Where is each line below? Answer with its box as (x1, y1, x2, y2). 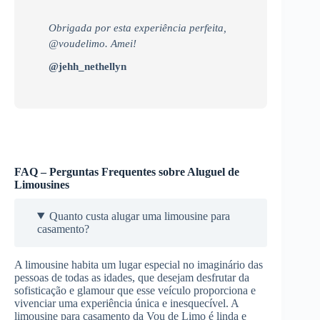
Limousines (14, 178, 69, 191)
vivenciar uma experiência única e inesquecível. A (14, 296, 239, 309)
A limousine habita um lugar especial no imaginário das (14, 258, 263, 271)
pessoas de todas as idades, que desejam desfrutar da (14, 271, 249, 284)
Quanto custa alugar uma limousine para (49, 209, 230, 222)
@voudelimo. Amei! (49, 37, 136, 49)
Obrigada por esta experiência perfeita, (49, 21, 226, 34)
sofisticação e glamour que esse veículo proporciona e (14, 284, 256, 296)
